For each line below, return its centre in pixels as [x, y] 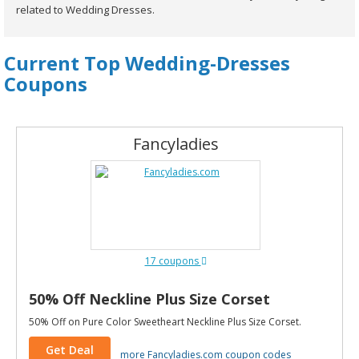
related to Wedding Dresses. [85, 10]
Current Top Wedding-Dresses [147, 63]
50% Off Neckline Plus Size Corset [149, 299]
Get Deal [70, 350]
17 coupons [173, 261]
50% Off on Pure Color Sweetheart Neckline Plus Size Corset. [165, 322]
